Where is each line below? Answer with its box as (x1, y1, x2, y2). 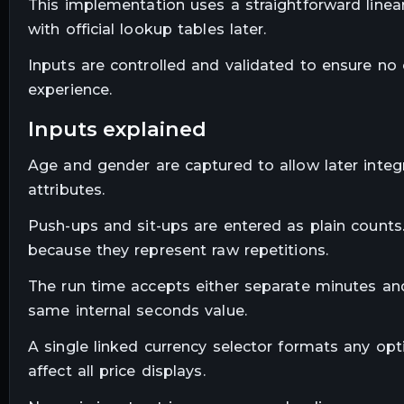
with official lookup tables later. (28, 20, 267, 38)
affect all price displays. (28, 362, 206, 380)
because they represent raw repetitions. (28, 242, 328, 260)
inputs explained (34, 115, 207, 142)
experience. (28, 80, 113, 98)
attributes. (28, 181, 106, 199)
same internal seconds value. (28, 302, 247, 320)
